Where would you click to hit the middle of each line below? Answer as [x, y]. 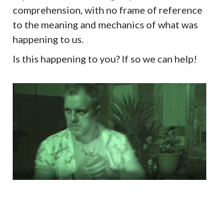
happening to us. [48, 39]
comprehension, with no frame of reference [108, 10]
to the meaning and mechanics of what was [106, 24]
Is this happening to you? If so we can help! [105, 58]
